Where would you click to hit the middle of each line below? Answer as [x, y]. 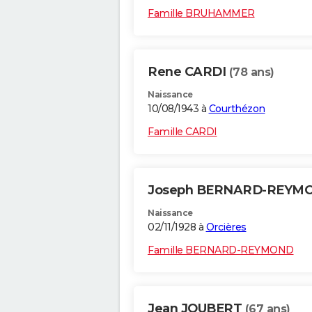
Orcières [226, 227]
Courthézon [237, 109]
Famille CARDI [182, 132]
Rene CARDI [188, 72]
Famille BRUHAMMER [201, 14]
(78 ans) [251, 72]
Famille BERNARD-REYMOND [221, 250]
